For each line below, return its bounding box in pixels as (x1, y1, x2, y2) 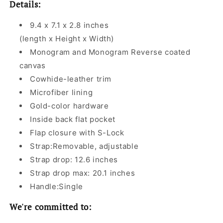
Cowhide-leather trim (30, 74, 111, 84)
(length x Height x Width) (19, 33, 114, 43)
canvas (19, 60, 46, 70)
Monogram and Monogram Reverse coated (30, 47, 191, 57)
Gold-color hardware (30, 101, 109, 111)
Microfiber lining (30, 87, 93, 97)
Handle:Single (30, 181, 83, 191)
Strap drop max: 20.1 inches (30, 168, 135, 178)
